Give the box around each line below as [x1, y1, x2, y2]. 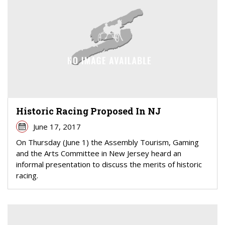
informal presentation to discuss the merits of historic [16, 159, 202, 169]
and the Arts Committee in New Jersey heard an [16, 148, 181, 158]
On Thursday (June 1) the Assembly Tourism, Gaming [16, 137, 199, 147]
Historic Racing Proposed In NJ [16, 105, 161, 117]
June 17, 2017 [33, 122, 81, 132]
